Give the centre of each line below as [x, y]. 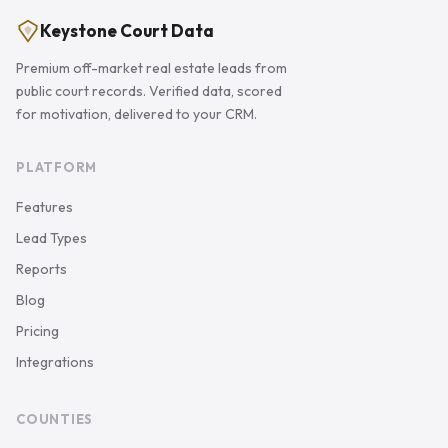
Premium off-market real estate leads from [151, 68]
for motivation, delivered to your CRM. [136, 114]
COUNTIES [55, 419]
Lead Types [51, 238]
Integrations [55, 362]
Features [44, 207]
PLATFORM [57, 167]
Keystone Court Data [127, 30]
